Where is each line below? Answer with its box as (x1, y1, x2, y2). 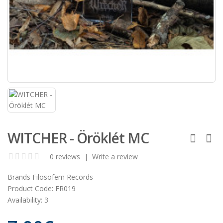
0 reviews (50, 151, 80, 161)
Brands (7, 172, 30, 182)
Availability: (7, 195, 42, 205)
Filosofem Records (32, 172, 93, 182)
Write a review (92, 151, 138, 161)
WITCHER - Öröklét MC (7, 128, 149, 147)
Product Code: (7, 183, 53, 193)
